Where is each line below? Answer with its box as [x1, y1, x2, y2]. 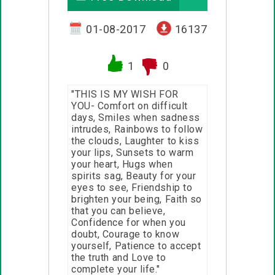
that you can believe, [71, 205, 166, 217]
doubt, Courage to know [71, 228, 180, 241]
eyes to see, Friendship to [71, 182, 193, 194]
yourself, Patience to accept [71, 240, 201, 252]
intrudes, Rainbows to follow [71, 123, 203, 136]
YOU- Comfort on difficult [71, 100, 188, 112]
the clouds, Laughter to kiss [71, 135, 199, 147]
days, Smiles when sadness [71, 112, 200, 124]
